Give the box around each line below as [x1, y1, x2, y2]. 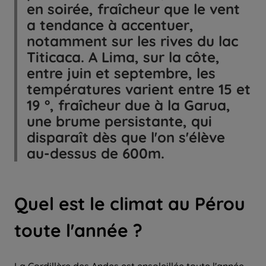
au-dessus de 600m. [27, 144, 164, 162]
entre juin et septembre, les [27, 64, 216, 82]
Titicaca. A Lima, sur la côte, [27, 47, 220, 66]
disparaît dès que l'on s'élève [27, 128, 225, 146]
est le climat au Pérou [54, 192, 245, 215]
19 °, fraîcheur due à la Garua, [27, 96, 230, 114]
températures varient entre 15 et [27, 80, 251, 98]
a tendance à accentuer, [27, 15, 194, 34]
